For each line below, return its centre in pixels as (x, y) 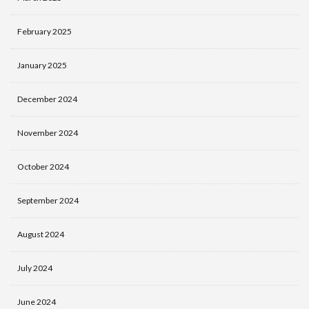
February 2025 (44, 31)
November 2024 (48, 132)
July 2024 (35, 268)
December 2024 (47, 99)
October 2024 (43, 166)
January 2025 (42, 65)
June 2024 (37, 301)
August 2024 (41, 234)
